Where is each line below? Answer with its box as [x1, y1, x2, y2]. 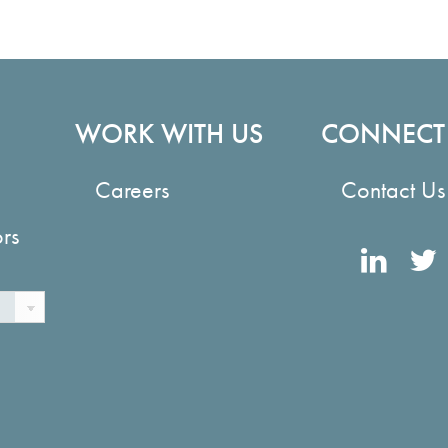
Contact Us [341, 174, 446, 205]
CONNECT [321, 116, 446, 151]
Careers [94, 174, 169, 205]
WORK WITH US [74, 116, 263, 151]
